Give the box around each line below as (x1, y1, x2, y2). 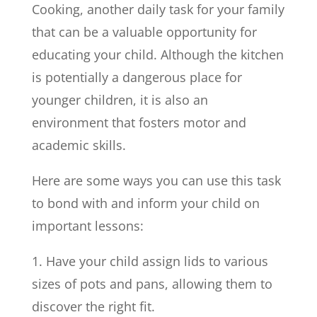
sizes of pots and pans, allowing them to (31, 275, 272, 293)
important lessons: (31, 217, 144, 235)
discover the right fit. (31, 298, 155, 316)
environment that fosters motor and (31, 114, 246, 132)
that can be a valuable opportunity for (31, 23, 257, 41)
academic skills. (31, 137, 126, 154)
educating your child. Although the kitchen (31, 46, 284, 64)
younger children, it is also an (31, 91, 208, 109)
